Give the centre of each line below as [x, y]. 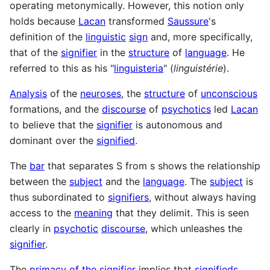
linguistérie [198, 68]
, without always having [202, 197]
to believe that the [53, 125]
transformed [137, 21]
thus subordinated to [59, 197]
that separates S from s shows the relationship [152, 166]
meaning [93, 213]
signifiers [128, 197]
